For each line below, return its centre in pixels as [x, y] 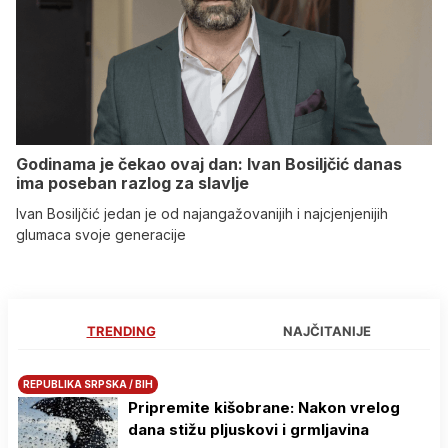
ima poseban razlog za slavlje [132, 182]
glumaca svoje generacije [101, 234]
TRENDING [121, 330]
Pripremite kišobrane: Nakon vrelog [264, 407]
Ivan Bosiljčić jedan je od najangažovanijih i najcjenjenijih [202, 213]
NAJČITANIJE [327, 330]
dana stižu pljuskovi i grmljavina [248, 429]
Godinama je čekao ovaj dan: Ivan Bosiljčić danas [209, 163]
